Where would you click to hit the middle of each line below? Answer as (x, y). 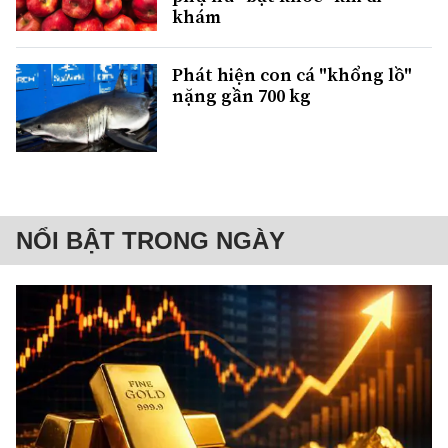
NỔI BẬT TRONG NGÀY (150, 241)
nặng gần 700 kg (241, 96)
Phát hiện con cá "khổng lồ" (292, 75)
